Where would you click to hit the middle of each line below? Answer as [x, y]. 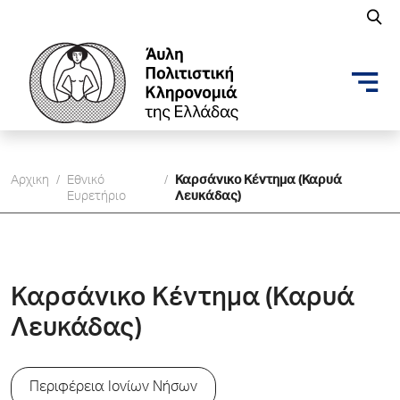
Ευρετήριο [96, 197]
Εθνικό [86, 181]
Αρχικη [30, 181]
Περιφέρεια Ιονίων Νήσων [113, 388]
